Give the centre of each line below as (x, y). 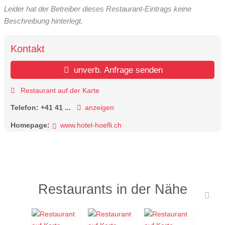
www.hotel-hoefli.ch (91, 125)
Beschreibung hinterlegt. (43, 21)
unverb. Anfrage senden (117, 70)
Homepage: (30, 125)
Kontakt (28, 49)
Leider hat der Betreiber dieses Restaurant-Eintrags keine (98, 9)
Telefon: (26, 108)
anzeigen (99, 108)
